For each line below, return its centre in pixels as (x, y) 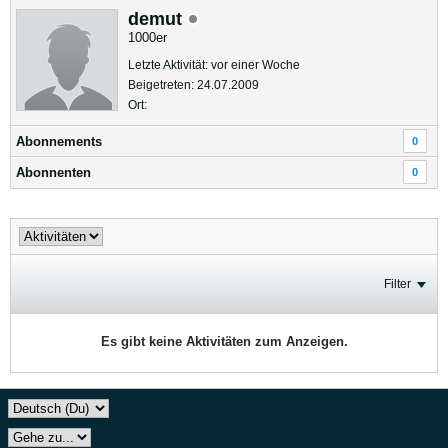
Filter (397, 284)
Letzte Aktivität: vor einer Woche (214, 65)
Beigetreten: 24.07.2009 (193, 85)
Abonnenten (53, 172)
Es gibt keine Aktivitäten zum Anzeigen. (224, 341)
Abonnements (59, 141)
